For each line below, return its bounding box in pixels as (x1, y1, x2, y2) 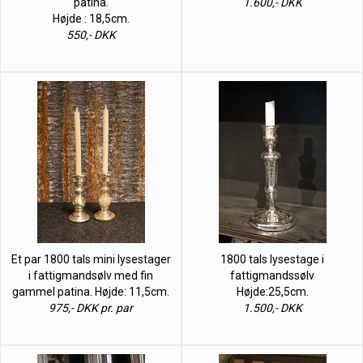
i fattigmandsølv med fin (28, 268, 153, 282)
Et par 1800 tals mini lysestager (11, 252, 171, 266)
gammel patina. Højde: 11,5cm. (12, 284, 169, 298)
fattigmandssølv (230, 268, 314, 282)
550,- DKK (66, 28, 116, 41)
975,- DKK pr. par (49, 301, 133, 314)
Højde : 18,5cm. (52, 11, 130, 25)
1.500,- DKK (242, 301, 302, 314)
